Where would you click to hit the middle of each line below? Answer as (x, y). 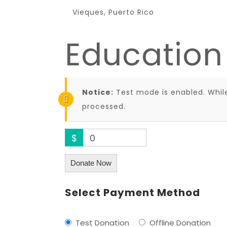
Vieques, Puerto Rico (113, 12)
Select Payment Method (133, 193)
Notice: (98, 92)
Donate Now (91, 163)
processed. (104, 106)
